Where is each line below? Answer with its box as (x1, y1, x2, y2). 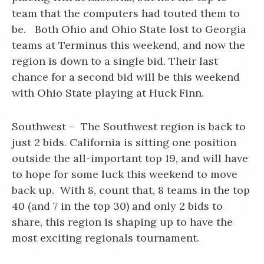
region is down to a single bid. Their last (12, 54, 218, 68)
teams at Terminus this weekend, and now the (12, 38, 245, 52)
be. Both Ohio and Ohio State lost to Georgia (12, 22, 246, 36)
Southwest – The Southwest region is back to (12, 120, 246, 133)
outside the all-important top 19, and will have (12, 151, 248, 165)
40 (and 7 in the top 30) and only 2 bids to (12, 199, 223, 213)
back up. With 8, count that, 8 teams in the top (12, 183, 250, 197)
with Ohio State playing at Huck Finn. (12, 86, 204, 100)
